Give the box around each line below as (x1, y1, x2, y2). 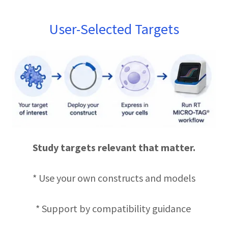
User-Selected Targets (49, 19, 179, 38)
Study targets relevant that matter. (33, 141, 195, 154)
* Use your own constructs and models (33, 172, 195, 185)
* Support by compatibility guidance (35, 202, 193, 215)
